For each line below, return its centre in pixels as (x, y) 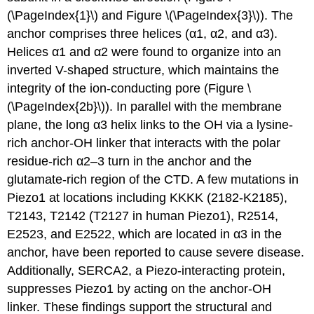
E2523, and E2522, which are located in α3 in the (145, 234)
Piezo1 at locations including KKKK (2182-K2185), (148, 198)
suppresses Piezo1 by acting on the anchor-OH (139, 289)
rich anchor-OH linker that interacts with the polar (144, 143)
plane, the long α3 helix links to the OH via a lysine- (150, 125)
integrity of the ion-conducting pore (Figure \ (129, 89)
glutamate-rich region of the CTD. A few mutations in (153, 180)
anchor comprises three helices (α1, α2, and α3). (143, 34)
